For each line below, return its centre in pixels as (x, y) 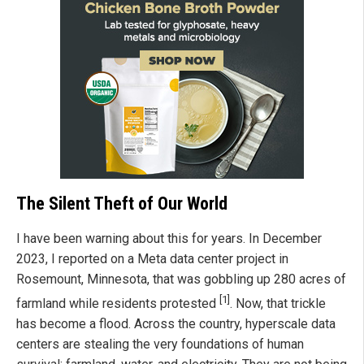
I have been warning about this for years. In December (169, 238)
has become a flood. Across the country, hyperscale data (176, 324)
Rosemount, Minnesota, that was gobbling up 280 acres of (181, 279)
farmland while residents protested (118, 304)
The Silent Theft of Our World (122, 203)
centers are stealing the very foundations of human (160, 344)
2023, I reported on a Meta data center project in (152, 258)
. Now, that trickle (278, 304)
